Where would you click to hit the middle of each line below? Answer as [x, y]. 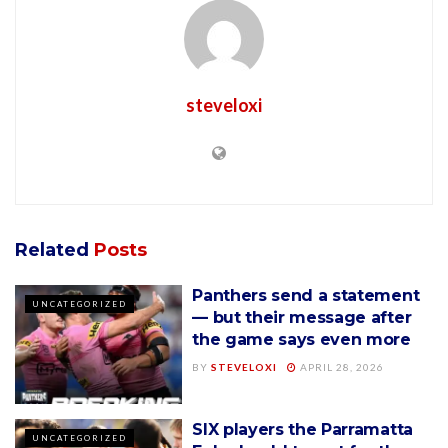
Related [52, 249]
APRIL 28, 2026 [341, 366]
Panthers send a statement [306, 295]
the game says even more [301, 339]
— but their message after [302, 317]
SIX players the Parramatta [302, 430]
